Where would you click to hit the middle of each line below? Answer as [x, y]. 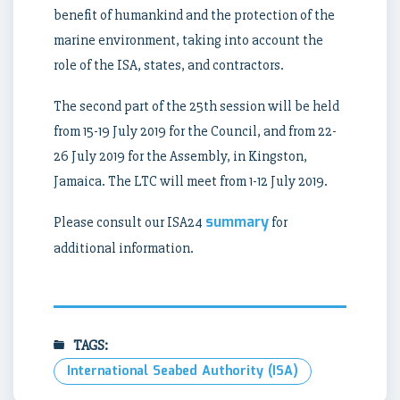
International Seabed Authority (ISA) [183, 371]
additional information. [124, 248]
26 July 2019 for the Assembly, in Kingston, [180, 156]
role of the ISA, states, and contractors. [169, 65]
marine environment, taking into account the [188, 40]
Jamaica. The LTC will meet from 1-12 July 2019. [191, 181]
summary [237, 222]
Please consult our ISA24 [129, 222]
